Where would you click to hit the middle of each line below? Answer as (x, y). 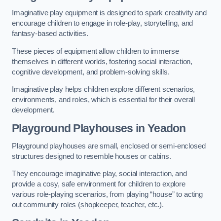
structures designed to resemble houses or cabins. (92, 156)
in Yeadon (159, 128)
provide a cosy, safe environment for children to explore (99, 184)
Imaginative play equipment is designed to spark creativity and (109, 13)
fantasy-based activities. (50, 34)
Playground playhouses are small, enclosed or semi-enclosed (109, 146)
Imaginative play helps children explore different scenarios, (104, 90)
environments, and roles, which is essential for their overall (104, 100)
